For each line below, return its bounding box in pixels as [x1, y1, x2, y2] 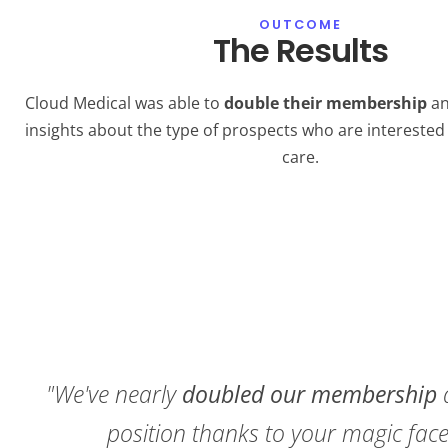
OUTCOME [258, 15, 342, 33]
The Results [212, 27, 388, 73]
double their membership [223, 91, 431, 114]
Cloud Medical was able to [24, 91, 224, 114]
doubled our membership [181, 378, 443, 411]
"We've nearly [45, 378, 182, 411]
